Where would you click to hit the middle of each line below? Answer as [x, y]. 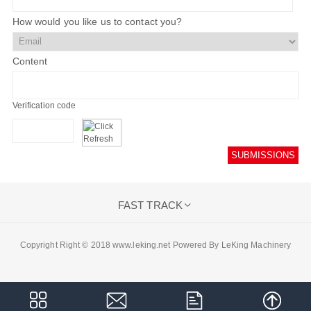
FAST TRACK [150, 205]
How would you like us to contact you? [97, 22]
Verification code [44, 105]
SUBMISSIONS [263, 155]
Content [30, 61]
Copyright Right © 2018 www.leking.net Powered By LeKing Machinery [155, 245]
